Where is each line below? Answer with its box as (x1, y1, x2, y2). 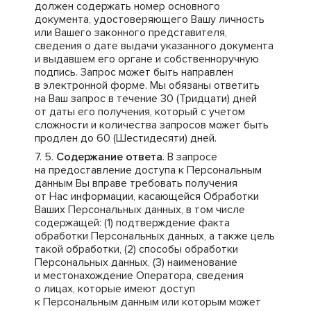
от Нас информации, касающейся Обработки (35, 190, 259, 203)
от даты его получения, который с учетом (35, 105, 245, 119)
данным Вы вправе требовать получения (35, 176, 237, 190)
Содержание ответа (56, 150, 162, 164)
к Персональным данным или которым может (35, 295, 261, 309)
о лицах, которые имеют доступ (35, 282, 195, 296)
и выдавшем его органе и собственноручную (35, 52, 259, 66)
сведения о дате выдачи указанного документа (35, 39, 274, 53)
